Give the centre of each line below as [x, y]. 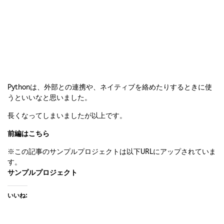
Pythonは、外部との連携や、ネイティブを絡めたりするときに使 [110, 87]
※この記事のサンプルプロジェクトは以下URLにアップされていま [112, 151]
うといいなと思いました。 [49, 97]
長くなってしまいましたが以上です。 [67, 115]
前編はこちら [28, 133]
